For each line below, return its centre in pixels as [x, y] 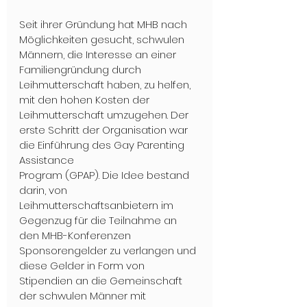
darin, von [45, 190]
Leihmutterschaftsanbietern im [98, 205]
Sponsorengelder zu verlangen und [109, 250]
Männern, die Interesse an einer [99, 54]
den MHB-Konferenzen [76, 235]
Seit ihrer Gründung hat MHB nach [105, 24]
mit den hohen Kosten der [86, 99]
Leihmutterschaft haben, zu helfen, [106, 84]
